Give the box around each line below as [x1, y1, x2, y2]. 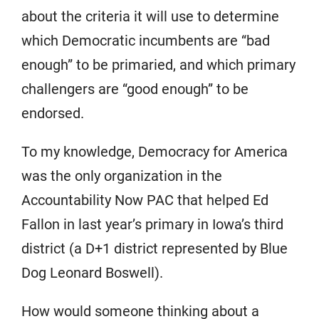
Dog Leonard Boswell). [21, 264, 163, 281]
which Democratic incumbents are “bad [21, 32, 270, 49]
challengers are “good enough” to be [21, 80, 249, 98]
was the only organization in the [21, 167, 222, 184]
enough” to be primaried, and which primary [21, 56, 296, 73]
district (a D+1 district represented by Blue [21, 240, 288, 257]
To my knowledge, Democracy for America [21, 143, 288, 160]
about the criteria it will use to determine [21, 8, 279, 25]
